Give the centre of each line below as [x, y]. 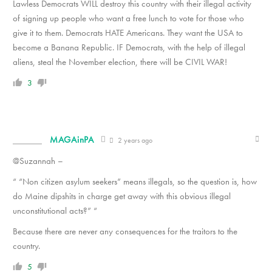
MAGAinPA [72, 140]
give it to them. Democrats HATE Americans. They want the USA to [128, 33]
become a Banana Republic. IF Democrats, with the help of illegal [129, 47]
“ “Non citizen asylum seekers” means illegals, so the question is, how [135, 182]
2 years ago [134, 140]
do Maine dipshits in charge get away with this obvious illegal [122, 196]
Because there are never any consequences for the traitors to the [125, 231]
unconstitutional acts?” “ [55, 211]
